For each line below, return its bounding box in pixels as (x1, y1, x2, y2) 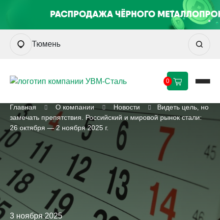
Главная (10, 103, 36, 111)
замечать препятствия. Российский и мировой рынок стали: (10, 113, 202, 121)
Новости (113, 103, 140, 111)
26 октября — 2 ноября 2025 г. (10, 124, 109, 132)
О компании (55, 103, 94, 111)
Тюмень (32, 40, 60, 49)
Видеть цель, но (157, 103, 209, 111)
